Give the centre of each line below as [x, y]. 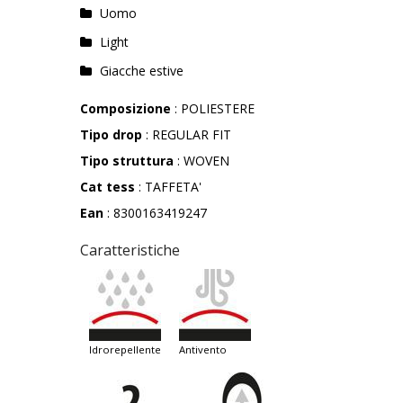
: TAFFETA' [168, 187]
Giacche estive [141, 71]
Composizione [125, 109]
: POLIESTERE [213, 109]
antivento [206, 350]
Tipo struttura [127, 161]
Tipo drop [111, 135]
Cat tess [107, 187]
